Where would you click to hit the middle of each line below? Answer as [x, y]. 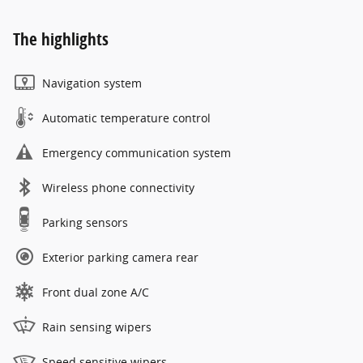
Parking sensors [85, 223]
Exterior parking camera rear [120, 258]
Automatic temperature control [126, 118]
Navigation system [92, 83]
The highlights [61, 39]
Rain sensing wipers [97, 327]
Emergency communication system [137, 153]
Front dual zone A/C [96, 293]
